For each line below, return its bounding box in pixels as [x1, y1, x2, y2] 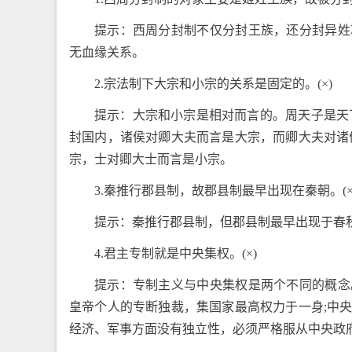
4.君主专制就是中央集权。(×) [94, 247, 257, 260]
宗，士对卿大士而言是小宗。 [69, 152, 233, 166]
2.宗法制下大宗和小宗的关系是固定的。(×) [94, 77, 332, 90]
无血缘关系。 [69, 46, 145, 59]
